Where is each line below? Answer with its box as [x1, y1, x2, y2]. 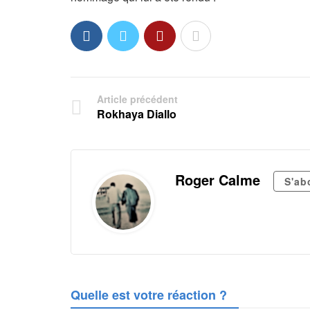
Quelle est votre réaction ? [71, 286, 227, 304]
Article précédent [97, 92, 178, 106]
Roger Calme [175, 170, 260, 190]
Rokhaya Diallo [97, 106, 176, 122]
